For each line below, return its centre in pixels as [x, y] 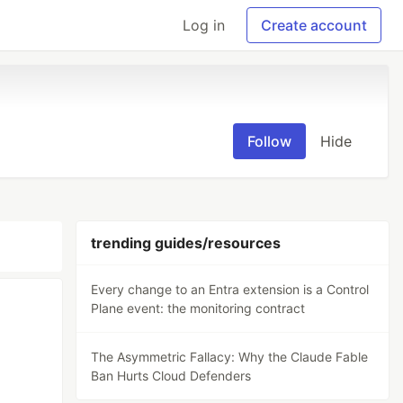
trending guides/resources [186, 243]
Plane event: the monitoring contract [198, 308]
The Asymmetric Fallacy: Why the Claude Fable [230, 357]
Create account [314, 25]
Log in [204, 25]
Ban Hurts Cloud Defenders [171, 376]
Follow [269, 141]
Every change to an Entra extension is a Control [230, 289]
